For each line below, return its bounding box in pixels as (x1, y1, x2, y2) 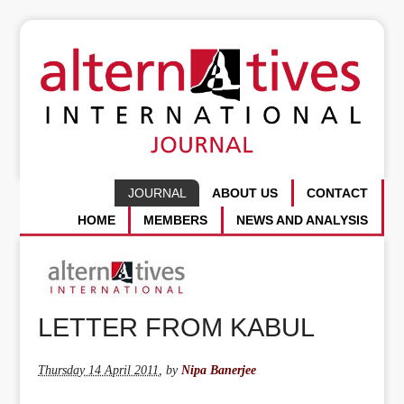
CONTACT (307, 186, 369, 201)
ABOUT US (212, 186, 279, 201)
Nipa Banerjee (181, 363, 257, 378)
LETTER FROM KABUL (38, 312, 316, 342)
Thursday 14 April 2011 (38, 363, 160, 378)
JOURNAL (127, 186, 187, 201)
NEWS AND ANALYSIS (236, 212, 369, 227)
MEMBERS (143, 212, 208, 227)
